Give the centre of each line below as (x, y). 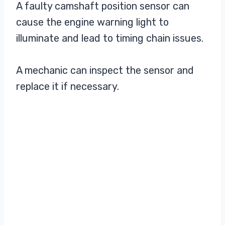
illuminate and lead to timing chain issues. (110, 38)
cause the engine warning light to (92, 22)
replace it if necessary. (68, 86)
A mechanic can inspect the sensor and (105, 70)
